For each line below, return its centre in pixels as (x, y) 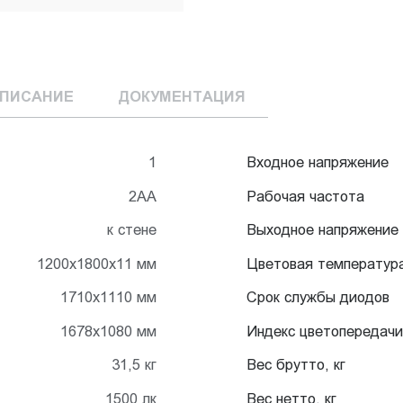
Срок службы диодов (318, 297)
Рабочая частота (305, 196)
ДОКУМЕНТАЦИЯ (182, 96)
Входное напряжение (318, 162)
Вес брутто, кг (296, 365)
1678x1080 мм (108, 331)
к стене (132, 230)
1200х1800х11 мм (97, 263)
